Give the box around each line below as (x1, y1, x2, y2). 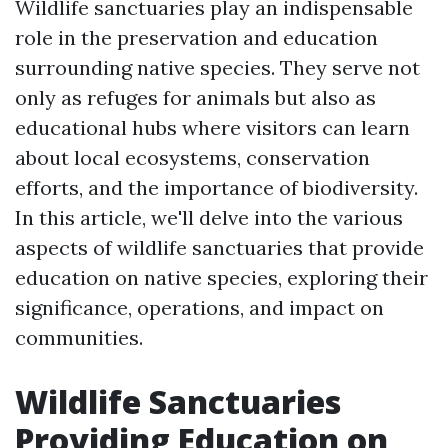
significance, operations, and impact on (15, 295, 384, 320)
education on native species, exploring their (15, 265, 428, 290)
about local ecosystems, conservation (15, 145, 370, 170)
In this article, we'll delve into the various (15, 205, 403, 230)
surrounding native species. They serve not (15, 55, 420, 80)
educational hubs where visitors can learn (15, 115, 410, 140)
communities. (15, 325, 143, 350)
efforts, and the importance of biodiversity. (15, 175, 418, 200)
